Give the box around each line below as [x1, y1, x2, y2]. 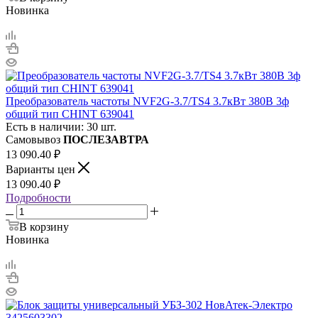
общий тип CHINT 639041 [6, 107, 134, 120]
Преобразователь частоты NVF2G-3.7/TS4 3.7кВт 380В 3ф [6, 94, 289, 107]
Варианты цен [6, 163, 78, 175]
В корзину [19, 220, 69, 233]
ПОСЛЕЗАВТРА [63, 133, 149, 146]
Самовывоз [6, 133, 63, 146]
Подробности [6, 191, 71, 204]
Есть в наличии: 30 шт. [6, 120, 116, 133]
